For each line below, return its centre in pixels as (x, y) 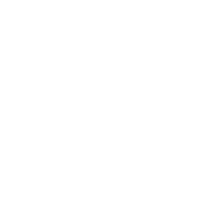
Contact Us (107, 161)
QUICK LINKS (124, 113)
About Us (103, 141)
